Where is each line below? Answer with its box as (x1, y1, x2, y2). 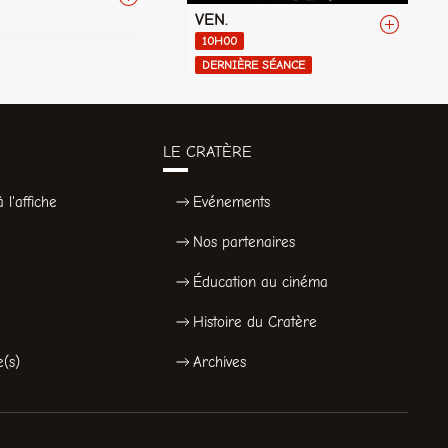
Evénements (192, 192, 270, 211)
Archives (192, 352, 246, 371)
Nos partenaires (192, 232, 295, 251)
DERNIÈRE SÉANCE (202, 57, 306, 72)
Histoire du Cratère (192, 312, 317, 331)
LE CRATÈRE (162, 142, 252, 161)
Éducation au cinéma (192, 272, 328, 291)
